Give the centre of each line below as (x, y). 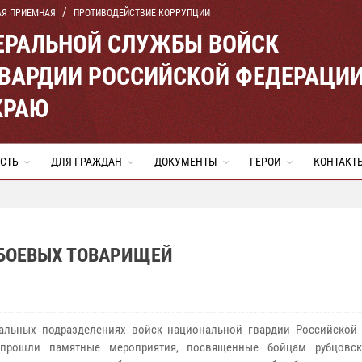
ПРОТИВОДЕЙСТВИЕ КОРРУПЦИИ (142, 13)
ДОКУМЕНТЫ (186, 162)
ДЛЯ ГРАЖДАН (86, 162)
